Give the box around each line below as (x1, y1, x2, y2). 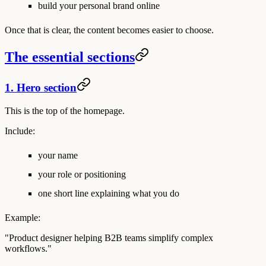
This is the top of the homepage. (5, 105, 125, 116)
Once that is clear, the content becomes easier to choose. (5, 25, 214, 36)
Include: (5, 125, 35, 136)
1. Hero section (5, 81, 77, 94)
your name (38, 150, 78, 160)
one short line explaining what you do (38, 188, 179, 198)
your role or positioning (38, 169, 126, 179)
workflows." (5, 243, 52, 254)
